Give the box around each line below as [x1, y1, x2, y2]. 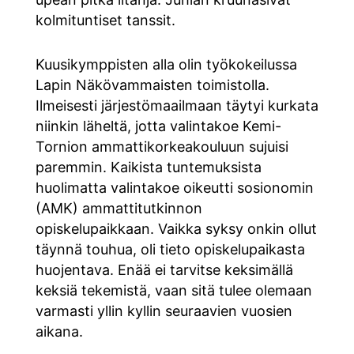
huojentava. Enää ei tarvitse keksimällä [35, 261, 293, 278]
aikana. [35, 322, 83, 340]
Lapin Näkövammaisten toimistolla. [35, 76, 269, 93]
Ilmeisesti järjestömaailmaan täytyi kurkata [35, 96, 318, 114]
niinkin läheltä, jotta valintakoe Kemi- [35, 117, 281, 134]
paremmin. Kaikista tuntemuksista [35, 158, 262, 175]
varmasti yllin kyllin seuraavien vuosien [35, 302, 292, 319]
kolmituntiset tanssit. [35, 11, 175, 28]
